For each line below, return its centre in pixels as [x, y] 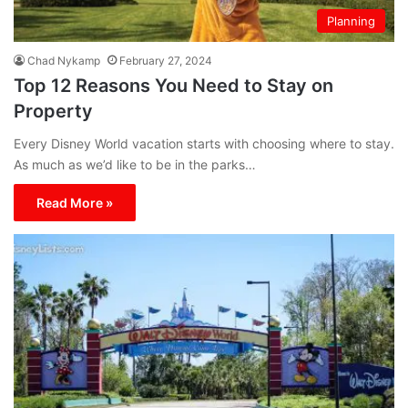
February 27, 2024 [166, 61]
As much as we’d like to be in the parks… [135, 165]
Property [53, 112]
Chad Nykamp [64, 61]
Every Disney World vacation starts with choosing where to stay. [204, 144]
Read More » [75, 203]
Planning [351, 21]
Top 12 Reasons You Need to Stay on [173, 86]
